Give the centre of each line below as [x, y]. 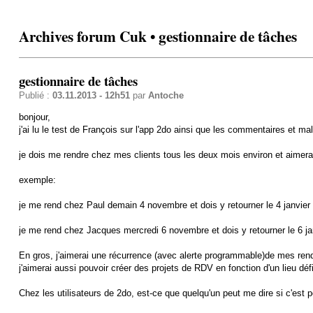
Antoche [166, 95]
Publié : [35, 95]
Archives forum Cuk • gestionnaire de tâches [158, 36]
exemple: [37, 180]
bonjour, [34, 117]
